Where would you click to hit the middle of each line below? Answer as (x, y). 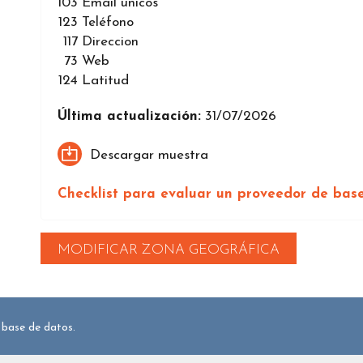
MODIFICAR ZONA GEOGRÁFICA (169, 250)
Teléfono (108, 23)
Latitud (105, 81)
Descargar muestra (149, 155)
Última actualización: (129, 117)
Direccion (110, 42)
